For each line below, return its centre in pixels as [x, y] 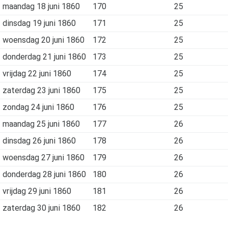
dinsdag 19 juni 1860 [39, 23]
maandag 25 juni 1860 [41, 124]
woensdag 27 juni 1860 [43, 158]
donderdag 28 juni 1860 [44, 174]
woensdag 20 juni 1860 [43, 40]
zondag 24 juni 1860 [38, 107]
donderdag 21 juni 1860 [44, 57]
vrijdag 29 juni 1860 [37, 191]
